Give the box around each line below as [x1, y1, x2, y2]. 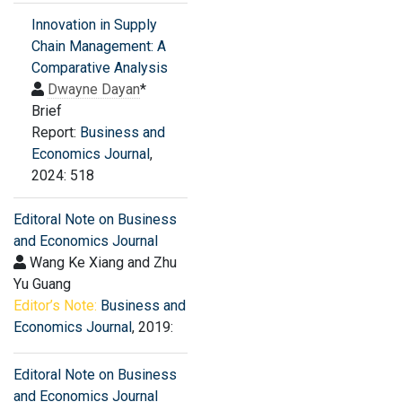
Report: [31, 124, 80, 141]
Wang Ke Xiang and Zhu [26, 254, 177, 271]
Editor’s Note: [13, 297, 97, 314]
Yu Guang [13, 275, 71, 293]
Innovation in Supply [31, 16, 157, 33]
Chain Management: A [31, 38, 166, 55]
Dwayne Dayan [48, 81, 140, 98]
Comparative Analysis [31, 59, 168, 76]
